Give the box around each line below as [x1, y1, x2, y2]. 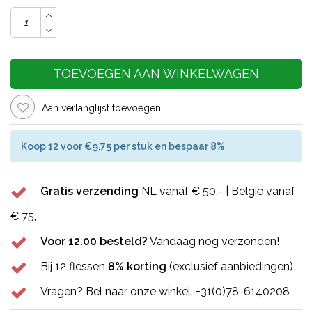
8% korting [108, 260, 166, 274]
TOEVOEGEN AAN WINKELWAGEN [53, 66, 259, 81]
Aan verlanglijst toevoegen [42, 102, 161, 114]
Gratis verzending [40, 185, 139, 198]
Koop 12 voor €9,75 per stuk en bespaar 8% [21, 140, 225, 152]
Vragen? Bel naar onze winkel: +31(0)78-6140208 [40, 285, 290, 299]
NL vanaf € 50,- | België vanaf [139, 185, 295, 198]
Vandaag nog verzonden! [148, 235, 279, 249]
